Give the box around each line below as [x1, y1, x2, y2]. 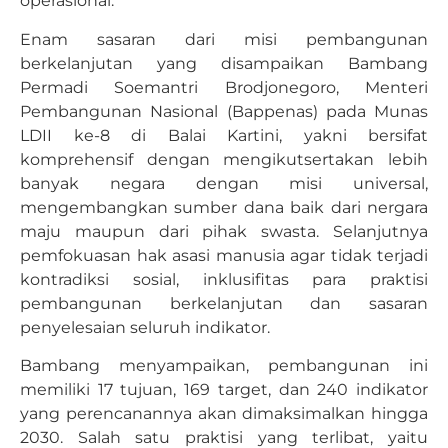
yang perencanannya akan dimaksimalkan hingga [20, 403, 428, 423]
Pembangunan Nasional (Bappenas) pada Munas [20, 101, 428, 121]
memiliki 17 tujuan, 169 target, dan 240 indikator [20, 379, 428, 399]
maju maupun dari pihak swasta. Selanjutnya [20, 221, 428, 241]
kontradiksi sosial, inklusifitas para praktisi [20, 269, 428, 289]
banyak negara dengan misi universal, [20, 173, 428, 193]
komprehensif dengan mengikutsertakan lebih [20, 149, 428, 169]
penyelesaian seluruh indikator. [20, 317, 270, 337]
